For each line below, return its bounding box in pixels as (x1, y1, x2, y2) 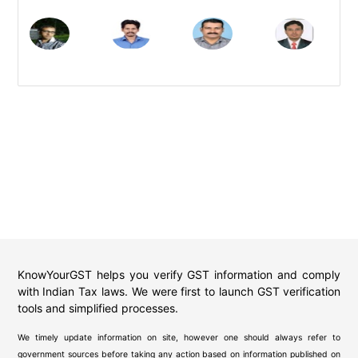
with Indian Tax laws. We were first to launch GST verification (17, 284, 341, 298)
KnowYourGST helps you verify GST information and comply (17, 267, 341, 281)
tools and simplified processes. (17, 300, 178, 315)
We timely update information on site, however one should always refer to (17, 332, 341, 343)
